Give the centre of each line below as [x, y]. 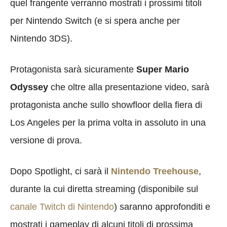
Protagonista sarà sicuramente [73, 69]
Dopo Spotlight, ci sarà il [61, 171]
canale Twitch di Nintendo [62, 206]
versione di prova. [46, 140]
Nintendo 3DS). [41, 38]
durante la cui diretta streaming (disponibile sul [104, 189]
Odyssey [29, 87]
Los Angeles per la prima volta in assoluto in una [108, 122]
